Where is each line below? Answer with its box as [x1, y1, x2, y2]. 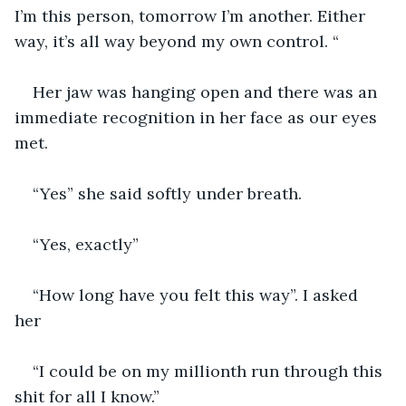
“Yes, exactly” [33, 233, 139, 255]
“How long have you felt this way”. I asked [33, 284, 362, 305]
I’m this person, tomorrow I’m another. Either [14, 5, 370, 26]
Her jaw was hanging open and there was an [33, 81, 382, 102]
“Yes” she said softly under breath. [33, 182, 306, 204]
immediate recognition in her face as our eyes [14, 106, 382, 128]
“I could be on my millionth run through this [33, 360, 387, 382]
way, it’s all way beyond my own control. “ [14, 30, 339, 52]
